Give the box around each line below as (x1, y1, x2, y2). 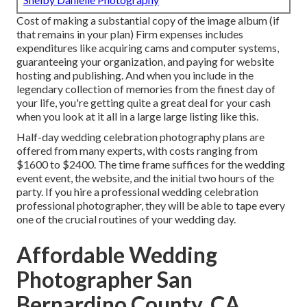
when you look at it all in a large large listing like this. (16, 110, 258, 123)
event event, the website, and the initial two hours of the (16, 171, 274, 185)
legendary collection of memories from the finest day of (16, 82, 275, 96)
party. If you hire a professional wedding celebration (16, 185, 258, 199)
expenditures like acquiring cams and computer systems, (16, 41, 279, 55)
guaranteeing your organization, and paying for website (16, 55, 274, 69)
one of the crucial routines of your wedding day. (16, 212, 236, 226)
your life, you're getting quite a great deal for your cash (16, 96, 271, 110)
